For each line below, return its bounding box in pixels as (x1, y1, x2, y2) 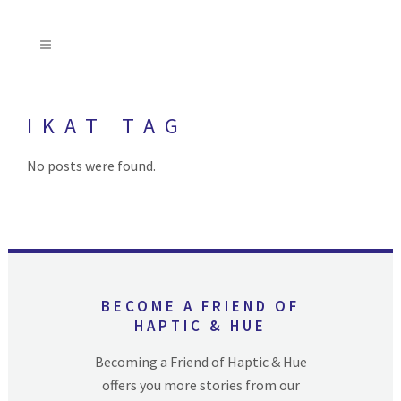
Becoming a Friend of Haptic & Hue (94, 352, 307, 371)
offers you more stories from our (101, 375, 300, 394)
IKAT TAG (27, 111, 189, 140)
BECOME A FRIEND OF (101, 295, 300, 316)
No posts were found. (27, 156, 157, 175)
